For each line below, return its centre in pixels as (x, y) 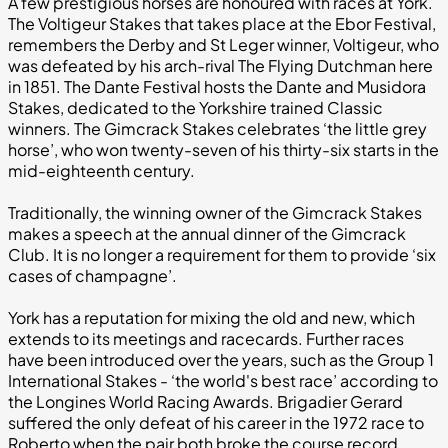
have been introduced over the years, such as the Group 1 (221, 359)
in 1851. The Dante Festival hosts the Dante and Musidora (217, 86)
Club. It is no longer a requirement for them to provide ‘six (222, 254)
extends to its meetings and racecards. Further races (206, 338)
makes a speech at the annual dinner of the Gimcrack (207, 233)
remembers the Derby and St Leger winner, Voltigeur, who (223, 44)
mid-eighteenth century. (101, 170)
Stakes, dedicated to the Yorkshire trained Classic (195, 107)
